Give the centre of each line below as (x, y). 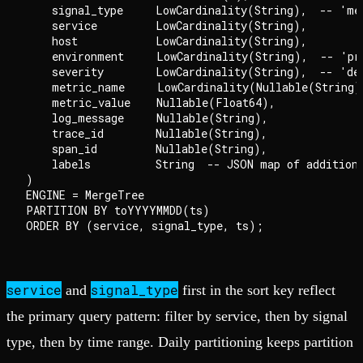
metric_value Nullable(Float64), (151, 103)
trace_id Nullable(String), (147, 134)
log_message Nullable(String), (147, 118)
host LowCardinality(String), (167, 41)
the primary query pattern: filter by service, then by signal (177, 316)
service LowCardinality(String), (167, 26)
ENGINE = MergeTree (85, 195)
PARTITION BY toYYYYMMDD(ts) (118, 211)
